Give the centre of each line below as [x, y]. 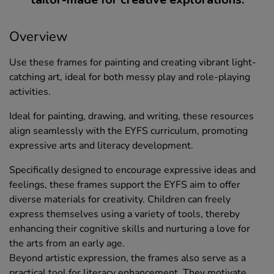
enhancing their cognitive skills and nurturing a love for [130, 229]
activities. [30, 92]
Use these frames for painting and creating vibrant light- [133, 63]
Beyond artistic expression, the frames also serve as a [128, 258]
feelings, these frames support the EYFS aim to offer [125, 185]
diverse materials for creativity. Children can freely [120, 200]
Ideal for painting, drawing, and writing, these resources [131, 117]
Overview [39, 37]
